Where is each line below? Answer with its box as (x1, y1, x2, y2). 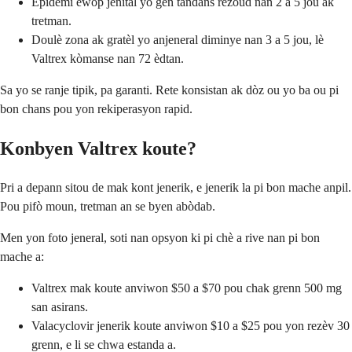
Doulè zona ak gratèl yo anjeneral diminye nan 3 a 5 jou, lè (31, 32, 324, 46)
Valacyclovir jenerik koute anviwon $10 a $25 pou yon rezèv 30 (31, 318, 350, 332)
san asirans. (31, 299, 88, 313)
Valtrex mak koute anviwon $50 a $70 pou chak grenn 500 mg (31, 280, 342, 295)
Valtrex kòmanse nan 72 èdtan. (31, 51, 184, 65)
